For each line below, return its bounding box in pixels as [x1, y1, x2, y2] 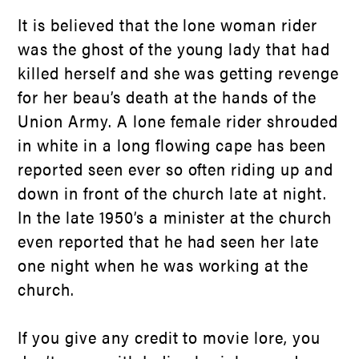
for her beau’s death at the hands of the [18, 84, 317, 108]
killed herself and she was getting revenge [18, 60, 339, 84]
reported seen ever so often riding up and [18, 156, 333, 180]
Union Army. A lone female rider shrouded [18, 108, 338, 132]
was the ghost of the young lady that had [18, 36, 330, 60]
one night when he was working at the [18, 252, 309, 276]
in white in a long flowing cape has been [18, 132, 326, 156]
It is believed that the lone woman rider [18, 12, 317, 36]
